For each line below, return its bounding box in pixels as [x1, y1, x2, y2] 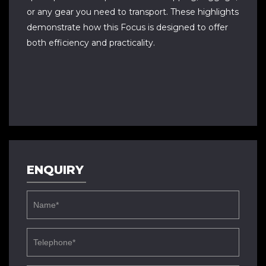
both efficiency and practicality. [27, 37, 155, 48]
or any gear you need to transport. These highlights [27, 7, 239, 17]
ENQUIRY [27, 163, 84, 177]
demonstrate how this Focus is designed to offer [27, 22, 228, 33]
